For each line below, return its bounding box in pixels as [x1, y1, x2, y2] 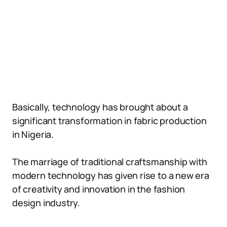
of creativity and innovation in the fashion [12, 183, 185, 195]
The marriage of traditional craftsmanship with [12, 156, 207, 168]
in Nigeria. [12, 128, 54, 140]
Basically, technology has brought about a [12, 101, 188, 113]
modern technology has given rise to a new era [12, 169, 209, 181]
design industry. [12, 197, 81, 209]
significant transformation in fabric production [12, 115, 207, 127]
